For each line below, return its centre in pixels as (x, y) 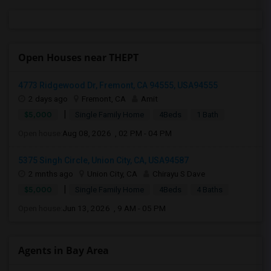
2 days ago (48, 99)
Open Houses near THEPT (78, 57)
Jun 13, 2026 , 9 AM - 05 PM (114, 208)
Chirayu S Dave (179, 174)
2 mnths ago (51, 174)
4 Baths (210, 190)
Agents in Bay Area (64, 250)
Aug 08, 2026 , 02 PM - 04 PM (117, 133)
